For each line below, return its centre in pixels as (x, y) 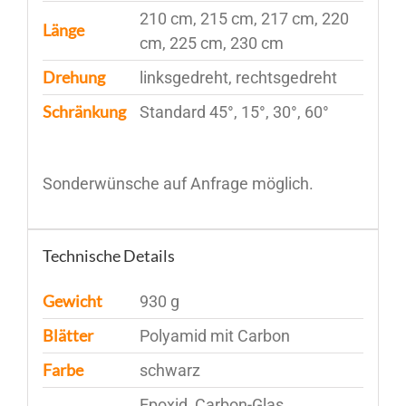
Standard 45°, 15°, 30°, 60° (234, 112)
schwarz (169, 371)
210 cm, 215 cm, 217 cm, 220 (244, 19)
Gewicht (72, 301)
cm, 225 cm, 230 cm (211, 43)
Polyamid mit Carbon (214, 336)
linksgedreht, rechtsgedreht (238, 78)
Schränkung (84, 112)
